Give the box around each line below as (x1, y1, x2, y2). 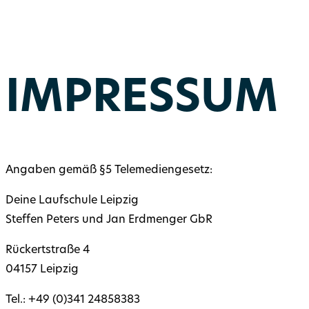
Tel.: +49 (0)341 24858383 (6, 295, 140, 306)
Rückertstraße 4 (6, 245, 90, 257)
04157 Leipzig (6, 264, 79, 276)
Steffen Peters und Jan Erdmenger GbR (6, 215, 212, 226)
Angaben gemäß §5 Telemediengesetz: (6, 165, 212, 177)
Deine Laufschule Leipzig (6, 195, 139, 207)
